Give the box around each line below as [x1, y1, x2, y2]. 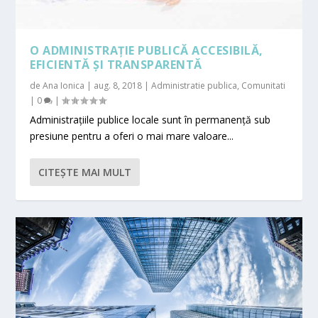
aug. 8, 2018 [94, 79, 143, 92]
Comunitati [241, 79, 286, 92]
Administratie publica [151, 79, 238, 92]
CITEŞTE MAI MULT [38, 165, 132, 179]
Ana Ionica [43, 79, 85, 92]
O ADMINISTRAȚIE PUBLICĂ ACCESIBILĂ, [30, 42, 263, 58]
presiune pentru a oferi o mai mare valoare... [30, 128, 234, 143]
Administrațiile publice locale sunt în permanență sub [30, 112, 271, 126]
